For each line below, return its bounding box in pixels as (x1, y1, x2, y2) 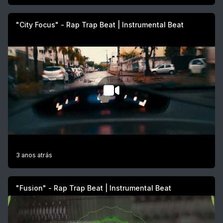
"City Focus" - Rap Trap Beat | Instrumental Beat (16, 20, 184, 29)
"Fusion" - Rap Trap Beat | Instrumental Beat (16, 184, 171, 193)
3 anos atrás (16, 151, 52, 159)
